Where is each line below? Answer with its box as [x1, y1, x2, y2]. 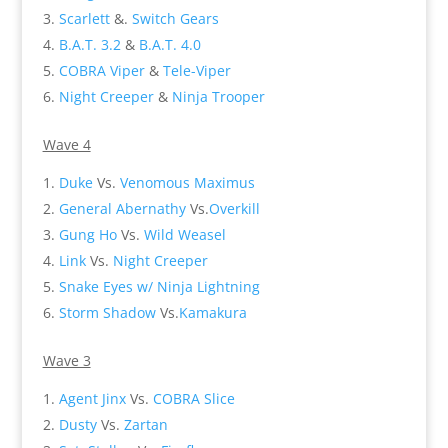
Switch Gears [131, 8, 219, 28]
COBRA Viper [58, 60, 145, 80]
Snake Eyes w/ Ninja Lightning [58, 276, 260, 296]
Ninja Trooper [171, 86, 265, 106]
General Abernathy [58, 198, 186, 218]
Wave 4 [42, 134, 91, 154]
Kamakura [178, 302, 247, 322]
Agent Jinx [58, 388, 126, 408]
